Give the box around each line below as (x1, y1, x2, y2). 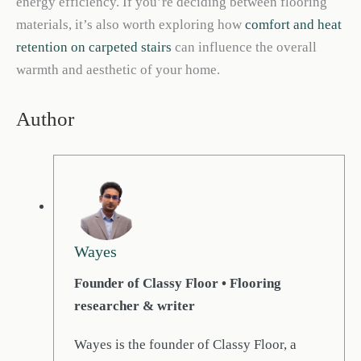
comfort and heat (245, 17, 342, 33)
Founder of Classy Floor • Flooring (74, 276, 282, 292)
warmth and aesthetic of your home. (16, 62, 220, 78)
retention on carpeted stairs (16, 39, 172, 56)
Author (16, 107, 74, 131)
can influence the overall (172, 39, 317, 56)
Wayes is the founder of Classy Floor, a (74, 337, 297, 353)
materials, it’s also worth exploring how (16, 17, 245, 33)
